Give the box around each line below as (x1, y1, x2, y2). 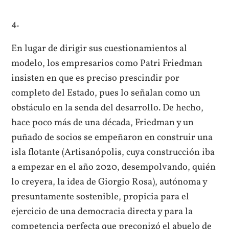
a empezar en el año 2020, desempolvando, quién (11, 160, 216, 174)
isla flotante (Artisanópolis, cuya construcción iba (11, 145, 215, 159)
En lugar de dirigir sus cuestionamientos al (11, 41, 188, 55)
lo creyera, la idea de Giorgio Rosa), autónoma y (11, 175, 208, 189)
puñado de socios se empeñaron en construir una (11, 130, 213, 144)
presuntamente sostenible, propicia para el (11, 190, 190, 203)
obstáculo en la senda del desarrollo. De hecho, (11, 101, 204, 114)
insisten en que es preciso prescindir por (11, 71, 180, 85)
